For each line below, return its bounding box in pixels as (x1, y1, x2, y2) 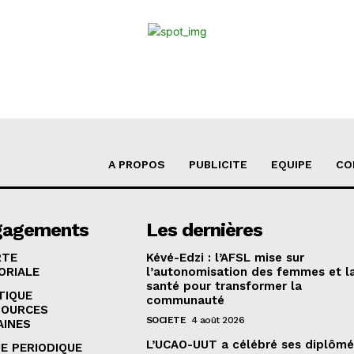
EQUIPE (270, 157, 312, 171)
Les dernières (145, 218, 262, 241)
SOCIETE (145, 314, 186, 326)
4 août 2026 (190, 314, 245, 326)
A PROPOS (107, 157, 165, 171)
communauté (145, 292, 224, 307)
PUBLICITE (188, 157, 247, 171)
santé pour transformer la (145, 278, 302, 293)
